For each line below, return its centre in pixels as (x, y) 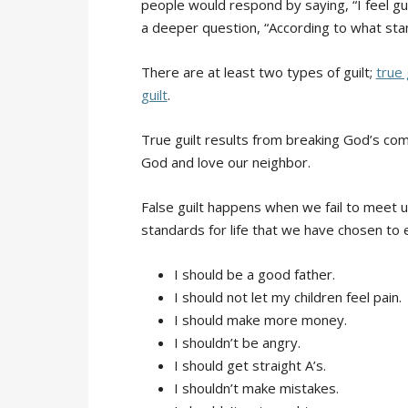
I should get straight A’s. (250, 365)
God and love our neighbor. (225, 162)
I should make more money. (260, 319)
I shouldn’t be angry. (237, 342)
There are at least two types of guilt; (258, 71)
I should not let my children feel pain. (287, 296)
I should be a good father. (254, 274)
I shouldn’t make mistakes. (256, 388)
